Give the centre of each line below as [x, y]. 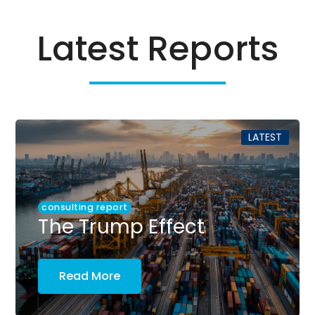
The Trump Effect [122, 226]
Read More [90, 276]
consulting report [85, 207]
